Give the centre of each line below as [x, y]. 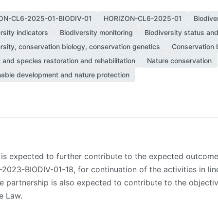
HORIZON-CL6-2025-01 [143, 18]
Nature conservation [179, 61]
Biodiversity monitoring [96, 32]
